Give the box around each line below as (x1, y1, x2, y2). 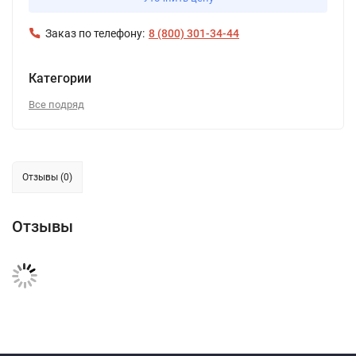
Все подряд (29, 99, 84, 110)
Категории (29, 71, 91, 86)
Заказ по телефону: (45, 27, 145, 40)
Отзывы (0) (22, 172, 72, 183)
